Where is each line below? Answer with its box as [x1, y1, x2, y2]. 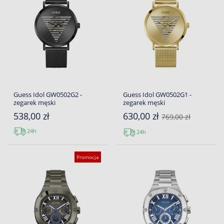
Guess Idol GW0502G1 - [123, 90, 191, 99]
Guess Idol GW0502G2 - [13, 90, 82, 99]
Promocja [76, 153, 99, 160]
